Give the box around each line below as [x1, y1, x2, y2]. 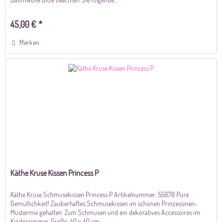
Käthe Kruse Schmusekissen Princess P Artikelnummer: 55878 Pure [10, 190, 189, 199]
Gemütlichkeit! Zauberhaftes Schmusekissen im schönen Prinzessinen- [10, 199, 198, 208]
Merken [19, 38, 40, 47]
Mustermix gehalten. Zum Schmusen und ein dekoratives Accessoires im [10, 208, 201, 217]
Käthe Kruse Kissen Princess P [10, 168, 99, 178]
